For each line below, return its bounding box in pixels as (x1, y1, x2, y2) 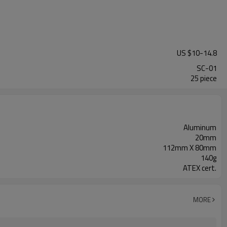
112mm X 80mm (163, 142, 216, 154)
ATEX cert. (183, 162, 216, 174)
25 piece (191, 72, 217, 84)
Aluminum (183, 122, 216, 133)
